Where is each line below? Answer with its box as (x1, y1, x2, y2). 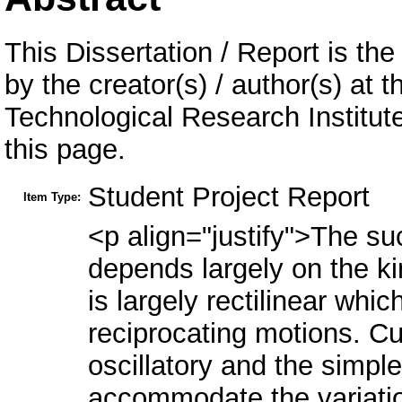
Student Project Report (88, 181, 370, 214)
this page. (4, 133, 126, 165)
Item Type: (23, 190, 81, 205)
